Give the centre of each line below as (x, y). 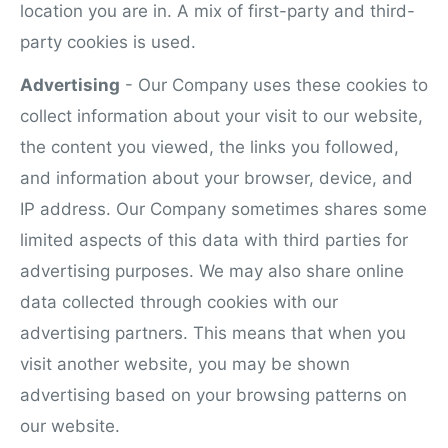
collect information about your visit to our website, (221, 116)
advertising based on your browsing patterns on (213, 395)
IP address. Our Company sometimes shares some (223, 209)
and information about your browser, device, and (216, 178)
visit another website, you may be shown (185, 364)
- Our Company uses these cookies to (274, 85)
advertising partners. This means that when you (213, 333)
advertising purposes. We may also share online (212, 271)
